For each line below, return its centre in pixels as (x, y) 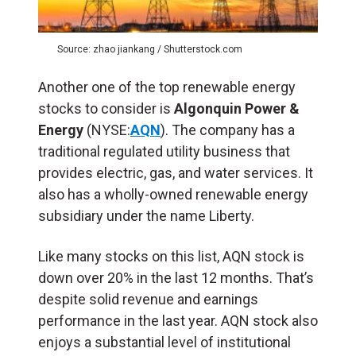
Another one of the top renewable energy (167, 87)
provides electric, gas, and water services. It (176, 172)
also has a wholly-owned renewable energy (173, 194)
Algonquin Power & (237, 108)
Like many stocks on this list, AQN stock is (171, 256)
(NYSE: (107, 130)
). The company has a (228, 130)
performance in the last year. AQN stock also (178, 320)
